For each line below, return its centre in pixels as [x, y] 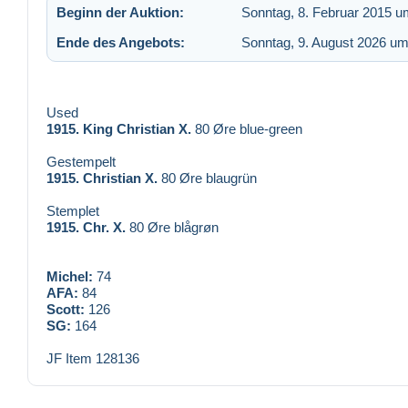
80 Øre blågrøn [172, 228]
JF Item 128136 [93, 359]
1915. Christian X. [102, 178]
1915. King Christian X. [119, 129]
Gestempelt [81, 162]
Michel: [70, 277]
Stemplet [73, 211]
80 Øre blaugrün [207, 178]
